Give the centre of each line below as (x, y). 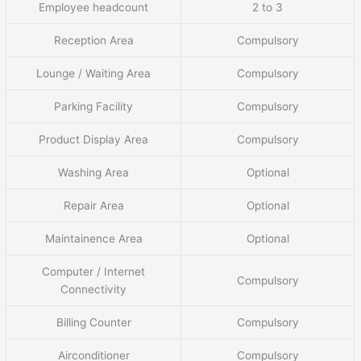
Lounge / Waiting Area (94, 73)
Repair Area (93, 205)
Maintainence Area (93, 238)
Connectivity (94, 289)
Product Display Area (94, 139)
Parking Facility (94, 106)
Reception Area (93, 40)
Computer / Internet (94, 271)
